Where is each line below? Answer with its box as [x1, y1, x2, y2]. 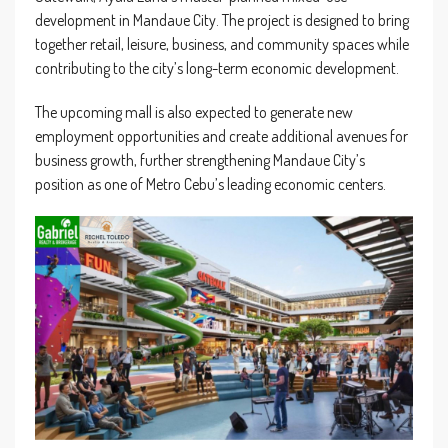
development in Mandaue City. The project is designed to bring [35, 9, 409, 30]
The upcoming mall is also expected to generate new [35, 101, 353, 122]
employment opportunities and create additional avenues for [35, 125, 408, 146]
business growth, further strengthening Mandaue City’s [35, 149, 365, 170]
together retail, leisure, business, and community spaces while [35, 33, 409, 54]
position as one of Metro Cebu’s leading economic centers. [35, 173, 386, 194]
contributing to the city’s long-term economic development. [35, 57, 399, 78]
